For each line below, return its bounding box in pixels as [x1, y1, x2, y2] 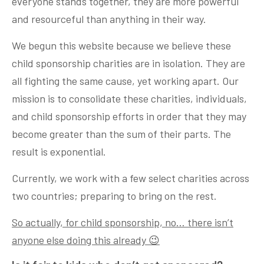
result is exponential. [12, 145, 106, 159]
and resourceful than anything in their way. [12, 12, 206, 26]
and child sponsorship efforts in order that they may [12, 110, 246, 123]
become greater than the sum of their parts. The [12, 127, 231, 141]
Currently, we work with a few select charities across [12, 171, 249, 185]
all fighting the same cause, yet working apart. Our [12, 74, 239, 88]
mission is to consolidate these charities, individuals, [12, 92, 247, 105]
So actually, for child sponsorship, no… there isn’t [12, 216, 233, 229]
